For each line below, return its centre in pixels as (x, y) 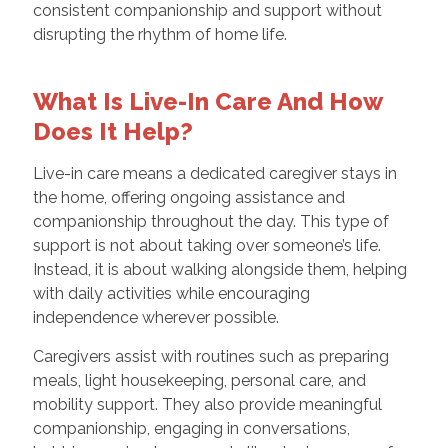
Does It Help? (112, 131)
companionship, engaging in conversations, (191, 428)
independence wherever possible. (155, 317)
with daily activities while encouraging (171, 293)
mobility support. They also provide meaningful (207, 404)
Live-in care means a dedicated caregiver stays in (214, 173)
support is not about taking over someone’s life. (206, 245)
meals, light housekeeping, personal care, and (199, 380)
